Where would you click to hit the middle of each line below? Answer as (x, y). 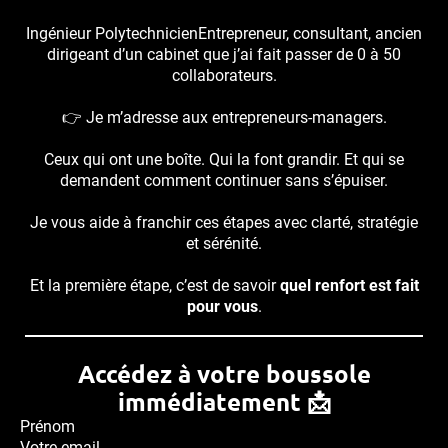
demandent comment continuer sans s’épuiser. (224, 180)
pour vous (222, 306)
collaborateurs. (224, 75)
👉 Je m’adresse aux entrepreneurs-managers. (224, 117)
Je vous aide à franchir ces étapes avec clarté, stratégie (224, 222)
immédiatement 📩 (224, 401)
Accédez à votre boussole (224, 373)
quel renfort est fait (349, 285)
